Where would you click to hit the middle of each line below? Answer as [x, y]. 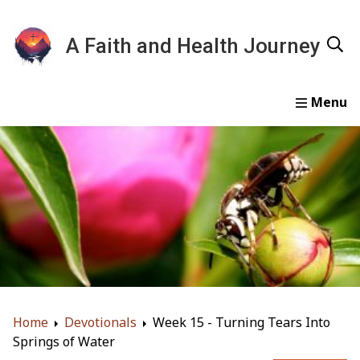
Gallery [256, 124]
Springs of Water [64, 342]
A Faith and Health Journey [193, 46]
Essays [182, 124]
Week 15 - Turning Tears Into [241, 323]
